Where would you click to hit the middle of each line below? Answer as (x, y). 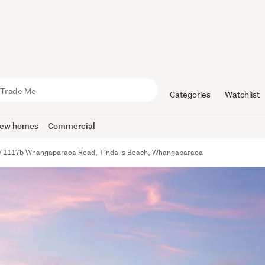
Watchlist (242, 95)
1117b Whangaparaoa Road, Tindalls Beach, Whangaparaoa (103, 152)
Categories (190, 95)
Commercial (72, 126)
